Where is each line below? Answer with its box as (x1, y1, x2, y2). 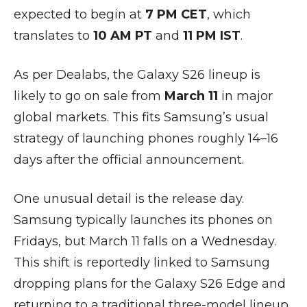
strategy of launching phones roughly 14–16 (14, 131, 278, 147)
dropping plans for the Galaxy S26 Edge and (14, 276, 286, 292)
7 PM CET (145, 7, 207, 23)
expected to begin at (14, 7, 145, 23)
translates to (14, 28, 93, 44)
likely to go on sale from (14, 88, 164, 104)
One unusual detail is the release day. (14, 191, 244, 207)
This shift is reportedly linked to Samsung (14, 255, 270, 271)
